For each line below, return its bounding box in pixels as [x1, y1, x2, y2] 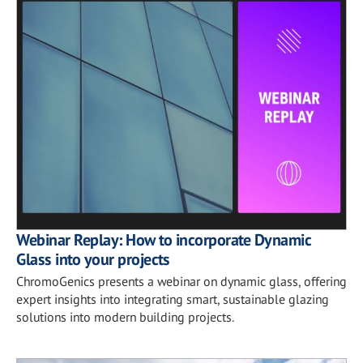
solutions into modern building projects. [16, 308, 234, 325]
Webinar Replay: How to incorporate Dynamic [16, 228, 311, 250]
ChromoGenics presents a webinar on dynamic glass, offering [16, 272, 347, 289]
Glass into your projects [16, 248, 169, 270]
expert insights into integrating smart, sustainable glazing [16, 290, 329, 307]
